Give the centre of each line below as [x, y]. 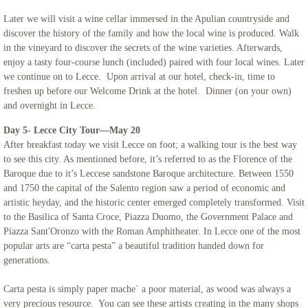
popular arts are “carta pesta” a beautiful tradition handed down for [134, 246]
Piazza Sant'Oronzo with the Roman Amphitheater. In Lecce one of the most [152, 231]
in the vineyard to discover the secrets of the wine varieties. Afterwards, [143, 48]
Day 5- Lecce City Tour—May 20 [79, 130]
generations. [32, 260]
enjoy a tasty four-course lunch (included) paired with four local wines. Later [154, 62]
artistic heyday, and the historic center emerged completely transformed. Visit [154, 202]
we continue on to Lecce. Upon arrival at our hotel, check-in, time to [139, 77]
